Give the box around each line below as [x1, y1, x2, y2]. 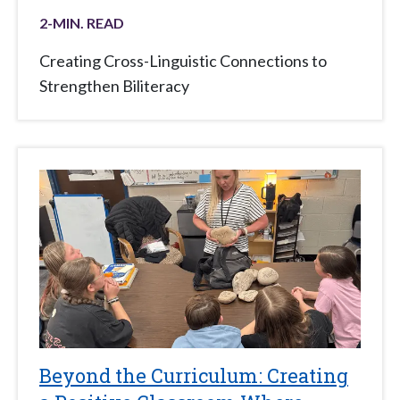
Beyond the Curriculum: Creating [39, 362, 348, 389]
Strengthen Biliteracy [39, 76, 189, 96]
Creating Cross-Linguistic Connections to [39, 51, 327, 71]
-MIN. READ [47, 14, 124, 32]
